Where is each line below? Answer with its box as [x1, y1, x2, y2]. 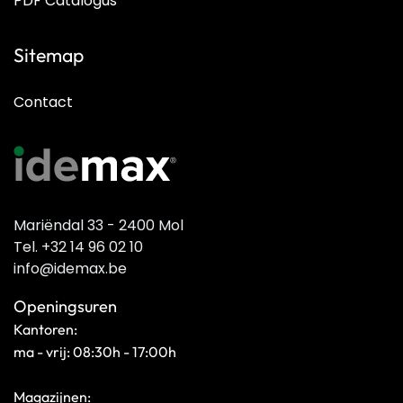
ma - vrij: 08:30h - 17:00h [13, 343, 176, 361]
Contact [13, 92, 73, 112]
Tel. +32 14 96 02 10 [13, 237, 143, 257]
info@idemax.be [13, 258, 127, 279]
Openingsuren [13, 296, 117, 317]
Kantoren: [13, 320, 77, 338]
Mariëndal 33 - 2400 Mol [13, 215, 184, 236]
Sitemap [13, 43, 84, 67]
